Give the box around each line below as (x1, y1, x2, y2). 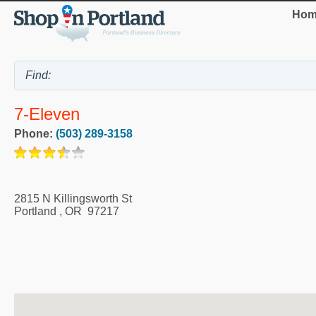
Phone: (14, 127, 56, 140)
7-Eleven (14, 104, 80, 123)
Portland (14, 205, 56, 217)
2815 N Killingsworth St (14, 192, 132, 205)
